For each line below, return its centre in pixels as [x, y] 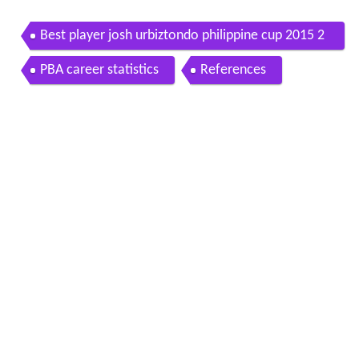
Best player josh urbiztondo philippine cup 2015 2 [182, 35]
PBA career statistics [99, 70]
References [233, 70]
